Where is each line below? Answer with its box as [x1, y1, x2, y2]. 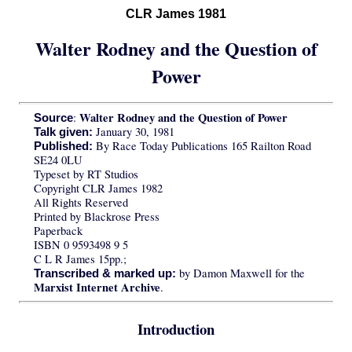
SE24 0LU [33, 152, 82, 168]
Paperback [33, 223, 82, 239]
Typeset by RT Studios [33, 167, 138, 182]
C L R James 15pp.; [33, 251, 126, 267]
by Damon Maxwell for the [175, 266, 305, 281]
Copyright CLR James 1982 [33, 181, 163, 196]
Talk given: [33, 126, 93, 139]
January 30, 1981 [92, 124, 174, 140]
